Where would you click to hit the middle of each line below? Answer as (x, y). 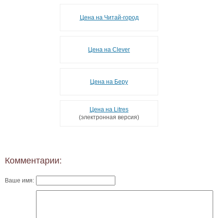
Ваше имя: (19, 180)
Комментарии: (33, 160)
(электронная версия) (109, 117)
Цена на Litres (109, 109)
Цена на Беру (109, 82)
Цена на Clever (109, 49)
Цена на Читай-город (109, 17)
